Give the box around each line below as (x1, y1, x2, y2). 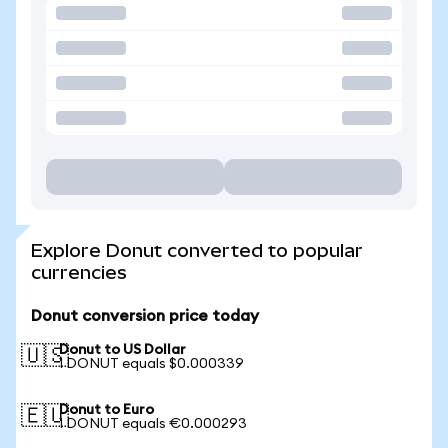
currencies (31, 262, 127, 283)
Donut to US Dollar (59, 343, 186, 357)
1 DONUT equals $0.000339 (59, 357, 244, 371)
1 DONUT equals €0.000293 (59, 417, 247, 431)
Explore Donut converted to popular (31, 240, 363, 261)
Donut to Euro (59, 403, 154, 417)
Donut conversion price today (31, 308, 259, 324)
